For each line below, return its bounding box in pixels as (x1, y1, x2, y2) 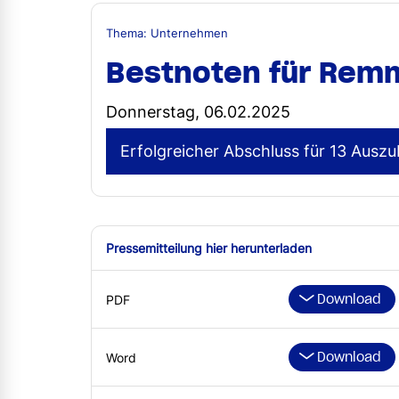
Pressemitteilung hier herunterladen (106, 240, 312, 256)
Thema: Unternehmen (106, 27, 228, 41)
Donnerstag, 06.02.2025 (106, 102, 290, 122)
